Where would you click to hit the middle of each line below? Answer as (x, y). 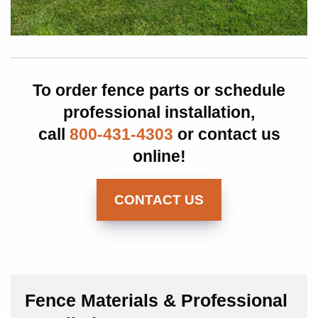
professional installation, (159, 112)
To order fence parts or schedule (159, 90)
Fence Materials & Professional (156, 301)
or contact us (226, 134)
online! (159, 156)
